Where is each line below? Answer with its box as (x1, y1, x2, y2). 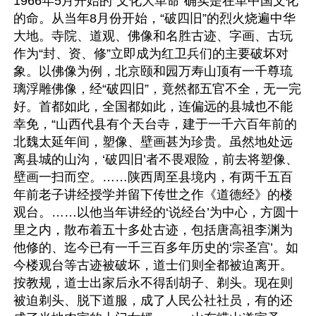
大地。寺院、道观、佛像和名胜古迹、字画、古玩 (13, 29, 293, 43)
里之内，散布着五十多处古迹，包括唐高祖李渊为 (13, 223, 293, 237)
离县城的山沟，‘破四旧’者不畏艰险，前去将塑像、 (13, 152, 298, 166)
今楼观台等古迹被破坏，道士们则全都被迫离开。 (13, 258, 293, 272)
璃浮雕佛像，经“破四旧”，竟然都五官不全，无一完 (13, 82, 301, 96)
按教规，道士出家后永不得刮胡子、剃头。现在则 (13, 276, 293, 290)
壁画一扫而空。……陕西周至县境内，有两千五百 (13, 170, 293, 184)
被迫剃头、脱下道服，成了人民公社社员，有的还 (13, 293, 293, 308)
